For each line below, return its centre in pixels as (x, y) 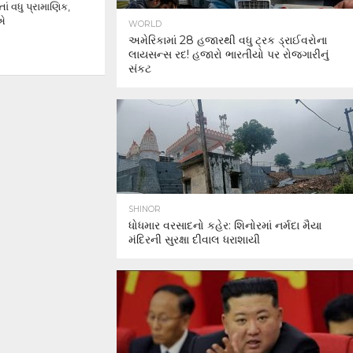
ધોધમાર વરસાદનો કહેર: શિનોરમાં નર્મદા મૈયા (225, 225)
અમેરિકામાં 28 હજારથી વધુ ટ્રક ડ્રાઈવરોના (228, 40)
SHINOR (145, 209)
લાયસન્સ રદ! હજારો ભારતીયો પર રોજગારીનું (229, 54)
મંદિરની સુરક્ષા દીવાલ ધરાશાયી (194, 240)
